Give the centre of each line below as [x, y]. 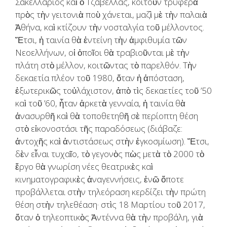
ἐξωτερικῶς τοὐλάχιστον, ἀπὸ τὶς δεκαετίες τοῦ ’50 [113, 90]
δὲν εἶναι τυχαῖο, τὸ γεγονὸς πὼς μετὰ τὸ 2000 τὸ [110, 154]
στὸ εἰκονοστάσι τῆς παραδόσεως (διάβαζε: [99, 128]
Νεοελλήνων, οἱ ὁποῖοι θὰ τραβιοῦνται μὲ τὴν [102, 52]
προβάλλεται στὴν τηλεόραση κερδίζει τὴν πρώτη [110, 192]
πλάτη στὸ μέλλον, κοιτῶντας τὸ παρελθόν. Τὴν [106, 65]
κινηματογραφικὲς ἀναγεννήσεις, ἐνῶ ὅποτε [100, 179]
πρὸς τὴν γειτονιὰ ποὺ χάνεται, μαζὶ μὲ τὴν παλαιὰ [111, 14]
